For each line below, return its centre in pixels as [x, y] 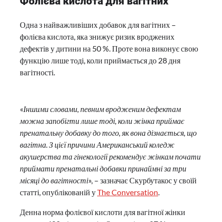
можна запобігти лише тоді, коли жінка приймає [102, 121]
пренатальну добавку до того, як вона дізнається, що [108, 133]
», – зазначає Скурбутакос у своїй [142, 180]
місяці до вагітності [54, 180]
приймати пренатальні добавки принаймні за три [103, 168]
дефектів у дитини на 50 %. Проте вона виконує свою [109, 49]
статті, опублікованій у [58, 192]
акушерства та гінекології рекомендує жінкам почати [110, 157]
